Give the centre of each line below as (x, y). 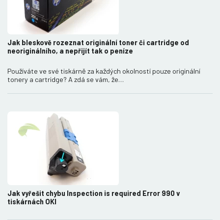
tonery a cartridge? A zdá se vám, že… (66, 79)
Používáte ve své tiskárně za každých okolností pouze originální (104, 71)
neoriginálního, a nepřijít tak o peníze (70, 51)
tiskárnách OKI (32, 201)
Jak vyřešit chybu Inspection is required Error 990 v (94, 193)
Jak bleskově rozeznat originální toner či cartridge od (98, 42)
